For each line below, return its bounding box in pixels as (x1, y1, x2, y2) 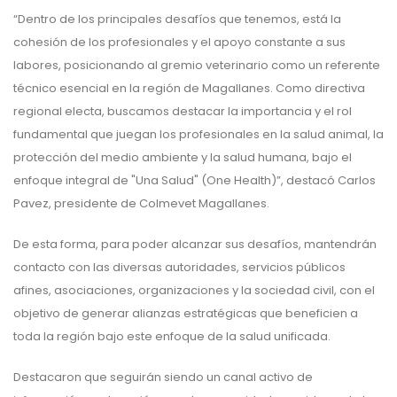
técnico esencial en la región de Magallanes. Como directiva (13, 80, 365, 97)
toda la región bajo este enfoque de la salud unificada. (13, 328, 331, 346)
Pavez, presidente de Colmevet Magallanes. (13, 195, 269, 213)
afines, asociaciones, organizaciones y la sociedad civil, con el (13, 282, 375, 300)
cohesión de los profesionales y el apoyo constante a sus (13, 34, 346, 51)
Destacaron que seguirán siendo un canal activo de (13, 369, 313, 386)
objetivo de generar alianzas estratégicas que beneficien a (13, 305, 358, 323)
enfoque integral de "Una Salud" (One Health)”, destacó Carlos (13, 172, 376, 190)
